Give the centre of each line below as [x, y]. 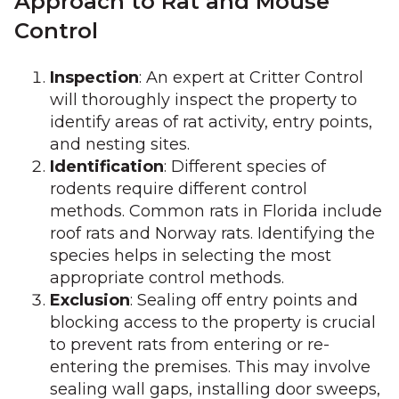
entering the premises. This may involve [210, 367]
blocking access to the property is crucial [213, 322]
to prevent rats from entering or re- [190, 345]
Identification [107, 167]
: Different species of [245, 167]
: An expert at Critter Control [251, 77]
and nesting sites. [120, 144]
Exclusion [90, 300]
